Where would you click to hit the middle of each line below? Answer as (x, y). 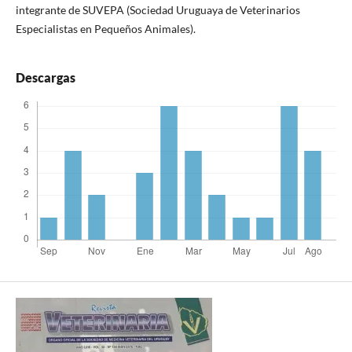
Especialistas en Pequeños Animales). (105, 29)
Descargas (45, 78)
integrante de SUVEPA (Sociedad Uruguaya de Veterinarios (158, 10)
